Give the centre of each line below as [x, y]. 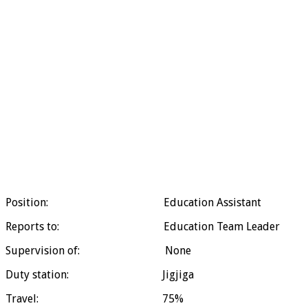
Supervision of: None [98, 251]
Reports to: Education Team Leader [143, 227]
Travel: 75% [95, 299]
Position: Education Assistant [133, 203]
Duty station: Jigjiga [100, 275]
